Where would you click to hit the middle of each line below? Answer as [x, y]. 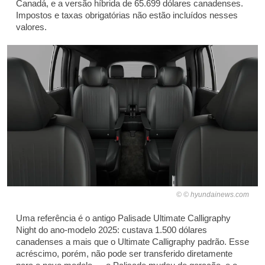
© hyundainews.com [216, 194]
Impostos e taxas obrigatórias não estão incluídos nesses [127, 15]
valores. [31, 27]
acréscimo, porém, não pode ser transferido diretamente [124, 253]
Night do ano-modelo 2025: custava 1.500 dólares [112, 230]
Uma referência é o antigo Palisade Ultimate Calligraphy [123, 218]
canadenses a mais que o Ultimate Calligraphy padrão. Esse [132, 241]
